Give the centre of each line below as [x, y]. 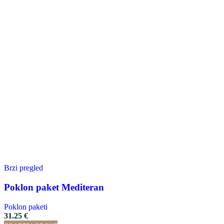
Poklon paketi [26, 206]
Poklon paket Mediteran [54, 187]
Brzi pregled [23, 168]
